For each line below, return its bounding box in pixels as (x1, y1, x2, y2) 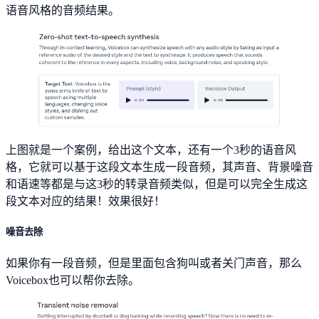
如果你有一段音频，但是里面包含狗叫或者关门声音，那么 (6, 257, 302, 270)
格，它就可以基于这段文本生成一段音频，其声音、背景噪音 (6, 161, 313, 174)
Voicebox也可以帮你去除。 (6, 274, 140, 287)
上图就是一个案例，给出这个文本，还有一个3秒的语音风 (6, 144, 296, 157)
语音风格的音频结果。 (6, 4, 120, 16)
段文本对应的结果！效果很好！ (6, 195, 165, 208)
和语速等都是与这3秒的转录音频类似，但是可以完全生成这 (6, 178, 308, 191)
